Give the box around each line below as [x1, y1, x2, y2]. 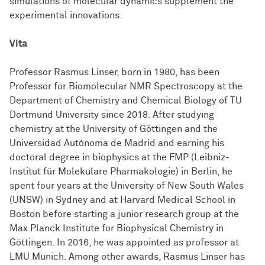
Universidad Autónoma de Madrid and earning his [9, 138, 224, 148]
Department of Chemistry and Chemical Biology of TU [9, 96, 242, 106]
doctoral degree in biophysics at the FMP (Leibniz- [9, 153, 230, 163]
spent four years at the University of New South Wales [9, 181, 244, 191]
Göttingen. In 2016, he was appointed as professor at [9, 238, 239, 248]
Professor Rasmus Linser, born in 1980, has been [9, 67, 219, 77]
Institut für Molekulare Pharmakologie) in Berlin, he [9, 167, 232, 177]
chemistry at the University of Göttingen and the [9, 124, 218, 134]
